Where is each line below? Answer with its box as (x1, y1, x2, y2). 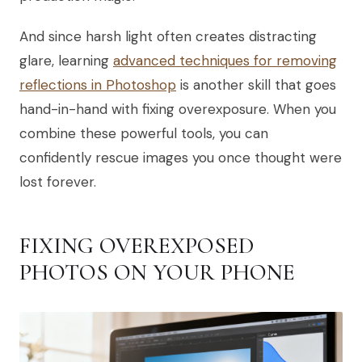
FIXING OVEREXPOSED (19, 231, 254, 259)
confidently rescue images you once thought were (19, 148, 342, 166)
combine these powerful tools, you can (19, 124, 268, 142)
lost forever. (19, 172, 96, 191)
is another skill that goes (176, 75, 336, 94)
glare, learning (19, 51, 113, 69)
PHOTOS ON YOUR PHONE (19, 258, 295, 286)
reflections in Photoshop (19, 75, 176, 94)
